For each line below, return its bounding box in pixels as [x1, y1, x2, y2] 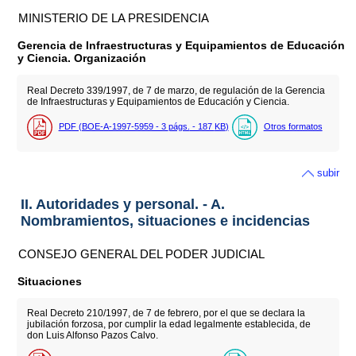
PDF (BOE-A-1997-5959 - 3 [58, 122, 168, 132]
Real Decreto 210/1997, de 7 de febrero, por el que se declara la [26, 308, 305, 319]
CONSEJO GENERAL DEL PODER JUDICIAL [18, 246, 265, 261]
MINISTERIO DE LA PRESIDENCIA [18, 11, 210, 25]
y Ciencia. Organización [17, 52, 147, 65]
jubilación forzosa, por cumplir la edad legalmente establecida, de [26, 319, 311, 331]
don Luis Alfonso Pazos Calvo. [26, 330, 158, 342]
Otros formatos [263, 122, 323, 132]
